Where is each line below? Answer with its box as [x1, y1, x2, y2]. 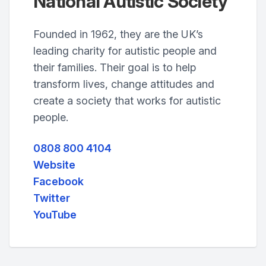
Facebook [33, 175, 84, 188]
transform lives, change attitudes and [33, 78, 214, 90]
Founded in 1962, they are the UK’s [33, 28, 203, 40]
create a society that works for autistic [33, 94, 221, 107]
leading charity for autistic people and [33, 45, 217, 57]
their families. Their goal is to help [33, 61, 196, 74]
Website [33, 159, 75, 171]
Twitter [33, 192, 70, 204]
